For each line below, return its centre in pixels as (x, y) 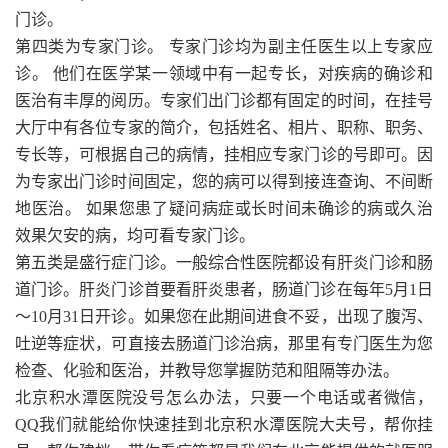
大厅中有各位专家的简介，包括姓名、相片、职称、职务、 (224, 128)
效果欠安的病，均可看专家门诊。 (135, 236)
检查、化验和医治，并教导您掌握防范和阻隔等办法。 (207, 371)
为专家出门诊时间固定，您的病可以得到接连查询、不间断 (224, 182)
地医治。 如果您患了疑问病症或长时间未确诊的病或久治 (224, 209)
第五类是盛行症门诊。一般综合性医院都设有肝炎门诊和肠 (224, 263)
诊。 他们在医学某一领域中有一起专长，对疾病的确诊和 (224, 74)
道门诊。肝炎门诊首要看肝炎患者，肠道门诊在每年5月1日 (224, 290)
